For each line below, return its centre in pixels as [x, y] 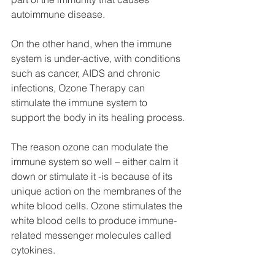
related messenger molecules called [92, 235]
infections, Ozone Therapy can [79, 87]
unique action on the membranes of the [98, 191]
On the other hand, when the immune [93, 43]
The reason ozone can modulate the [91, 146]
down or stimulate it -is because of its [93, 176]
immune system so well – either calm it [96, 161]
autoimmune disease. [58, 14]
